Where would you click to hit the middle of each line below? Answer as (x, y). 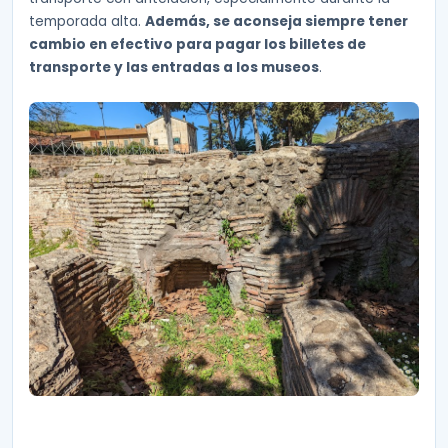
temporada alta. (87, 21)
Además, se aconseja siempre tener (276, 21)
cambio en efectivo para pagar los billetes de (197, 44)
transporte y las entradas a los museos (174, 67)
